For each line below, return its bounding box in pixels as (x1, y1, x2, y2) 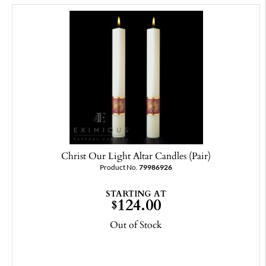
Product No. (100, 163, 139, 172)
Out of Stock (110, 217, 162, 232)
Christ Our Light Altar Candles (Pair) (61, 148, 211, 163)
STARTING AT (106, 187, 166, 200)
